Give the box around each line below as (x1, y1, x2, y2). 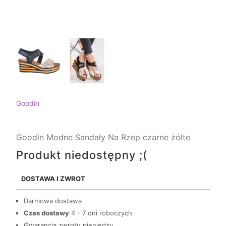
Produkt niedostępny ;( (16, 148, 147, 162)
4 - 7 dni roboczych (71, 209, 132, 217)
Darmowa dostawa (24, 197, 82, 205)
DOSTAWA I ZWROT (21, 175, 85, 183)
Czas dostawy (24, 209, 69, 217)
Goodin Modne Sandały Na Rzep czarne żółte (16, 132, 190, 143)
